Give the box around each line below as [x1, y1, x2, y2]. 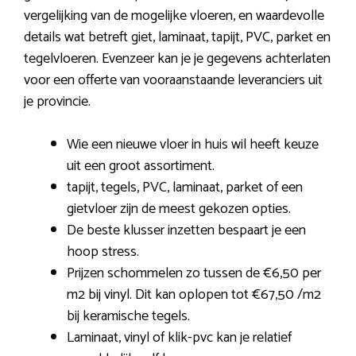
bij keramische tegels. [67, 304, 190, 329]
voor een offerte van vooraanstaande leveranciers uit [24, 68, 323, 93]
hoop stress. [67, 240, 139, 265]
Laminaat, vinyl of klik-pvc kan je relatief [67, 326, 292, 350]
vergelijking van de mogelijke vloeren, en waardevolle [24, 4, 324, 29]
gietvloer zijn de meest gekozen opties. [67, 197, 291, 222]
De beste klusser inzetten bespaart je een [67, 219, 306, 243]
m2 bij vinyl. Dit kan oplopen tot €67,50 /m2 [67, 283, 321, 308]
